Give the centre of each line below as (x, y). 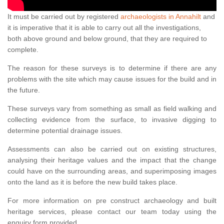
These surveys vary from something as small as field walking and (112, 109)
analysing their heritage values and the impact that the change (112, 160)
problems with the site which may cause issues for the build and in (112, 79)
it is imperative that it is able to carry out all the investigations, (104, 28)
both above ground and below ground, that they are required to (107, 39)
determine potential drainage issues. (65, 131)
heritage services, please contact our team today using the (112, 212)
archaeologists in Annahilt (161, 17)
